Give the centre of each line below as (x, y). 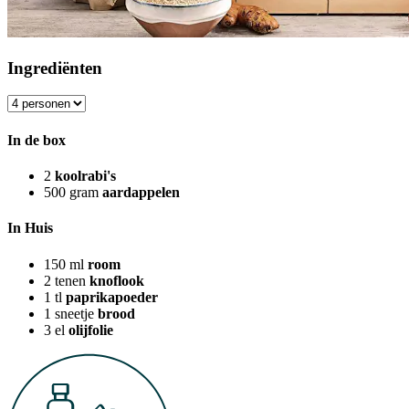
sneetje (74, 313)
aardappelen (141, 192)
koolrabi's (85, 176)
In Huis (30, 228)
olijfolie (91, 330)
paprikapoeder (112, 297)
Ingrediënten (55, 68)
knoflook (117, 280)
